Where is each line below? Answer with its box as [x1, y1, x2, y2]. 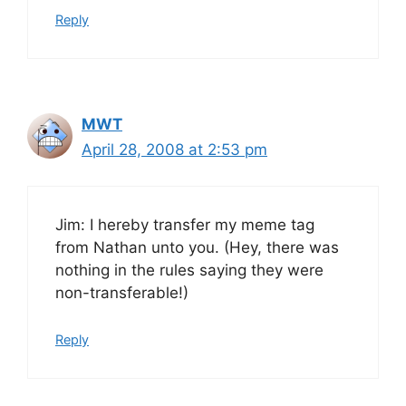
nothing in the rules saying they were [55, 261, 324, 279]
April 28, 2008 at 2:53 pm [82, 140, 267, 159]
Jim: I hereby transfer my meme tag [55, 216, 314, 234]
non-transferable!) [55, 284, 188, 302]
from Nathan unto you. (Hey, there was [55, 238, 339, 256]
